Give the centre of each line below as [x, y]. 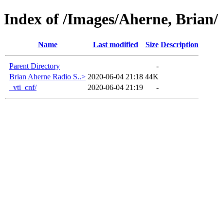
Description [180, 44]
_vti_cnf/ [23, 87]
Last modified [115, 44]
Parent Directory [35, 66]
